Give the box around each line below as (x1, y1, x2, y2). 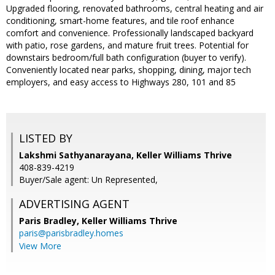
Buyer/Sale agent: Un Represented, (19, 174, 158, 186)
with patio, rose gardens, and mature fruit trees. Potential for (6, 39, 249, 52)
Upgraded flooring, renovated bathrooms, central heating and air (6, 2, 263, 15)
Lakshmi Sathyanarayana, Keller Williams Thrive (19, 149, 232, 161)
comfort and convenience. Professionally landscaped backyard (6, 27, 254, 39)
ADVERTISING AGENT (19, 196, 130, 212)
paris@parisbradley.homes (19, 227, 123, 239)
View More (19, 240, 61, 252)
